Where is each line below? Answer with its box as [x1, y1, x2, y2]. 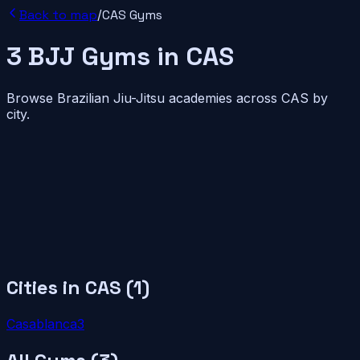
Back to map [19, 6, 97, 23]
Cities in [6, 274, 85, 300]
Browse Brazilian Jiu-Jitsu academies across [6, 89, 281, 106]
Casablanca [6, 315, 77, 332]
